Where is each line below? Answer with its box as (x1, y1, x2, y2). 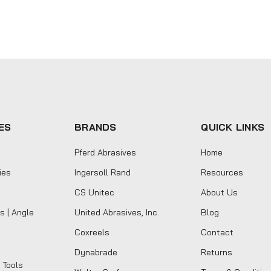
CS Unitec (74, 186, 115, 198)
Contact (201, 226, 234, 238)
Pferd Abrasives (74, 146, 137, 158)
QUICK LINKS (201, 120, 265, 133)
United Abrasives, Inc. (74, 206, 160, 218)
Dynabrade (74, 246, 118, 258)
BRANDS (74, 120, 117, 133)
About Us (201, 186, 238, 198)
